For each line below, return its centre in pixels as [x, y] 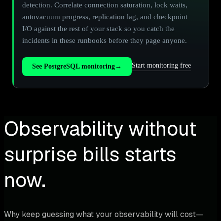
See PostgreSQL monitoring [74, 66]
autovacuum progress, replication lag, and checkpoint [105, 17]
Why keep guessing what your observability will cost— [104, 214]
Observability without [100, 129]
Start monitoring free [161, 66]
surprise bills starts [90, 154]
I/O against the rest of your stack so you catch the [98, 28]
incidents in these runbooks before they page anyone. [105, 40]
